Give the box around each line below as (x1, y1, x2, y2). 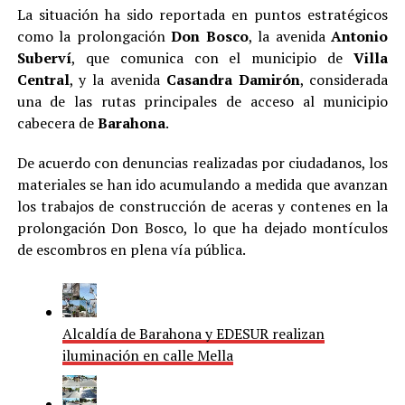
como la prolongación (16, 26, 172, 46)
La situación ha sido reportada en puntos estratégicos (16, 5, 389, 24)
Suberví (16, 48, 71, 68)
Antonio (331, 26, 389, 46)
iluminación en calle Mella (61, 345, 233, 365)
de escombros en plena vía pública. (16, 240, 246, 259)
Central (16, 70, 70, 89)
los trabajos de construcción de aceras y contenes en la (16, 196, 389, 216)
